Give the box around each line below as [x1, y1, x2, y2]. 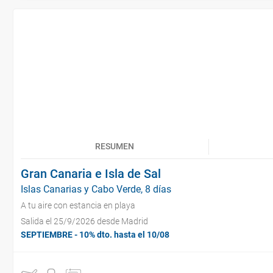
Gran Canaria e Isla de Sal [21, 166, 161, 181]
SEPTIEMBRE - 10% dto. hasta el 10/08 [21, 230, 169, 239]
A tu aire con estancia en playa [21, 200, 135, 210]
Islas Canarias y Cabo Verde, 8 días [21, 183, 171, 195]
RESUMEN [95, 141, 134, 151]
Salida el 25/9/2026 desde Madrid [21, 216, 148, 226]
